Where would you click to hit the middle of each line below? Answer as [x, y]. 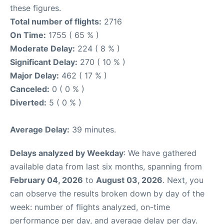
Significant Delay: [44, 62]
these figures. [35, 8]
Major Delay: [34, 75]
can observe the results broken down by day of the [107, 193]
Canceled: [30, 89]
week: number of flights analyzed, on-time [90, 207]
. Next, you [183, 180]
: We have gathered [160, 153]
